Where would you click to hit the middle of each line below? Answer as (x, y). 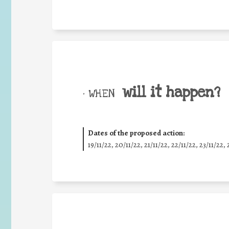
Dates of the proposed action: (136, 133)
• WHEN (99, 93)
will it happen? (171, 92)
